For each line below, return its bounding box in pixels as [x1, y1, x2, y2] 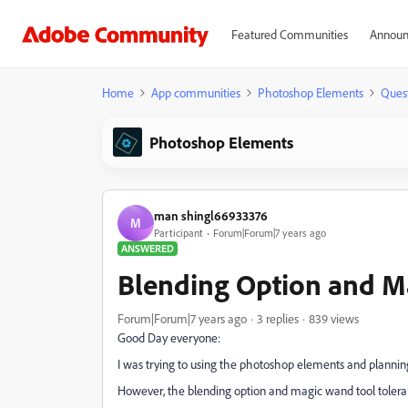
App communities [151, 85, 240, 100]
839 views [309, 311, 359, 326]
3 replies [257, 311, 299, 326]
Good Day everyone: [117, 330, 220, 345]
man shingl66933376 [154, 207, 268, 223]
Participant [154, 225, 203, 240]
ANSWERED [121, 241, 174, 255]
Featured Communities [230, 26, 348, 42]
